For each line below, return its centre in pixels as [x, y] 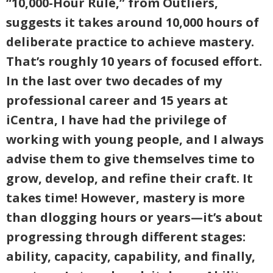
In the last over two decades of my [114, 81]
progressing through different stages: [126, 237]
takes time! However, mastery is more [126, 198]
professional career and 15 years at [117, 100]
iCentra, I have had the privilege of [116, 120]
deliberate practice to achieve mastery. [130, 42]
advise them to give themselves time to [130, 159]
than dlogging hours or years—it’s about [134, 217]
